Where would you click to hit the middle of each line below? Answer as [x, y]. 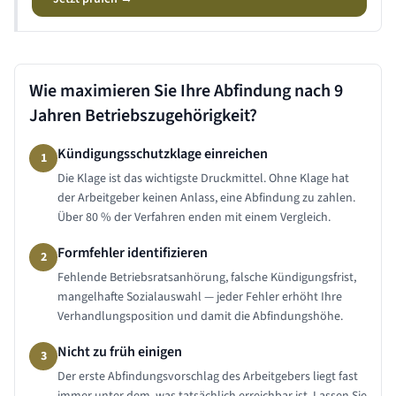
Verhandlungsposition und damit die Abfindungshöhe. [200, 316]
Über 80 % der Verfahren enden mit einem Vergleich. [194, 217]
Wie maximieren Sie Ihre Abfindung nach [182, 91]
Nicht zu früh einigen [120, 352]
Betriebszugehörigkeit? [169, 116]
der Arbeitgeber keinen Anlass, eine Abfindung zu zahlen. [206, 198]
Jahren [55, 116]
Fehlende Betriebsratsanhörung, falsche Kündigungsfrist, [207, 278]
